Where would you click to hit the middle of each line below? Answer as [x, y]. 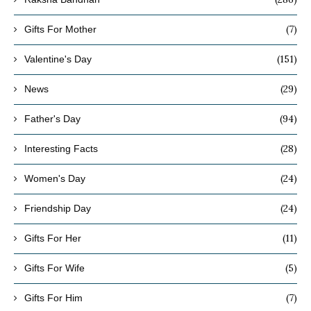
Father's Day [52, 119]
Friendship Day [58, 209]
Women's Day [55, 179]
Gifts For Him [53, 298]
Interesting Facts [61, 149]
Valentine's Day [58, 59]
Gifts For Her [53, 238]
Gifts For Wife [54, 268]
